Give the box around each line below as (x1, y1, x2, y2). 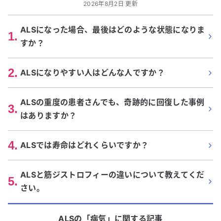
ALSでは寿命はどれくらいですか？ (20, 140, 149, 150)
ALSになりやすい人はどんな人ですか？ (20, 68, 165, 77)
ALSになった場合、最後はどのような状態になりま (20, 25, 205, 35)
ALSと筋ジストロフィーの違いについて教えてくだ (20, 170, 205, 180)
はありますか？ (20, 110, 77, 120)
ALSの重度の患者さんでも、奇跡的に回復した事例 (20, 97, 205, 107)
